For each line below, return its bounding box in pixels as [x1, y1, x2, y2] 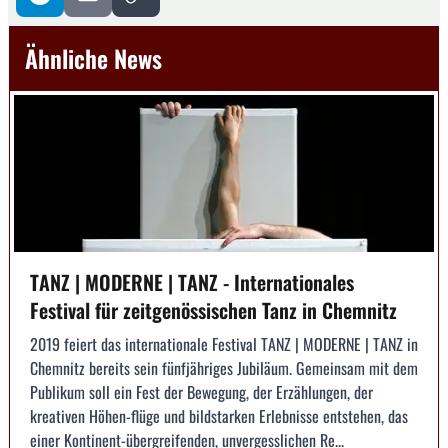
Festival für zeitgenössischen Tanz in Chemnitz [30, 295, 397, 326]
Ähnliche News [25, 39, 162, 76]
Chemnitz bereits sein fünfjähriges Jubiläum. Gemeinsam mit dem [30, 356, 418, 381]
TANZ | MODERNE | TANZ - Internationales [30, 267, 354, 298]
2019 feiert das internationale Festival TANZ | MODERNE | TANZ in [30, 332, 418, 357]
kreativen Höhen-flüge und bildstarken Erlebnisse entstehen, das [30, 404, 408, 429]
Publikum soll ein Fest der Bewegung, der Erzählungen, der [30, 380, 373, 405]
